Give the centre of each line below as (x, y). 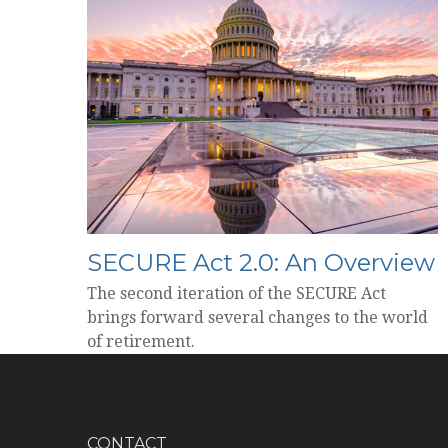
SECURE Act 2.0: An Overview (261, 263)
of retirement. (141, 342)
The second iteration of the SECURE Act (236, 294)
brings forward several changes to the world (257, 318)
